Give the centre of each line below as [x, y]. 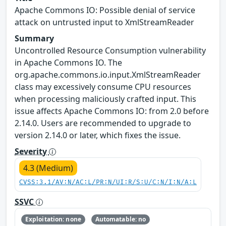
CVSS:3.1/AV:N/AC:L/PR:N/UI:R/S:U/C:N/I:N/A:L [108, 182]
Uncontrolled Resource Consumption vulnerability [110, 50]
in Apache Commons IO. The [68, 62]
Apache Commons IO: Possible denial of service [105, 10]
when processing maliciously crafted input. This [105, 99]
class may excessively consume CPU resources [103, 87]
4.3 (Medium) [48, 168]
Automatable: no [121, 219]
